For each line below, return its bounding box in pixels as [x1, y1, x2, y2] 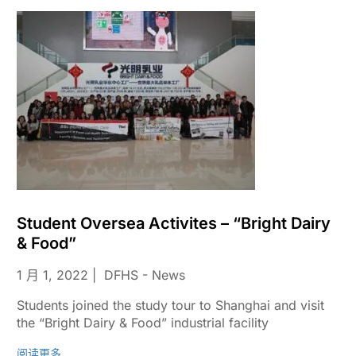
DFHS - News [103, 267, 185, 283]
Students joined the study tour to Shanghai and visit [16, 297, 324, 313]
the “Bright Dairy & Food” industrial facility [16, 315, 269, 331]
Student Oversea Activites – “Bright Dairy [16, 214, 331, 233]
